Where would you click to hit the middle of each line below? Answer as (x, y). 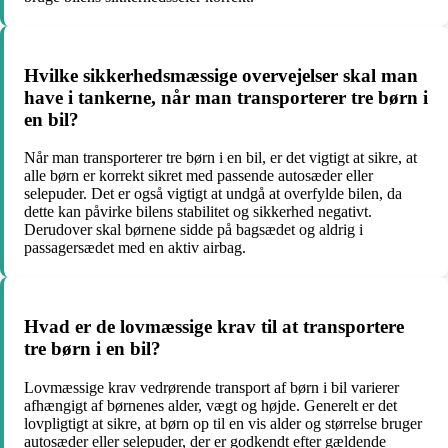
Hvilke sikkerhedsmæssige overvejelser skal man (221, 75)
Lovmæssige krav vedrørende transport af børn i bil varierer (211, 387)
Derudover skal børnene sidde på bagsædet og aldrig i (193, 230)
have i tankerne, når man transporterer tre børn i (226, 97)
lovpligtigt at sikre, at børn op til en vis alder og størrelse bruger (223, 423)
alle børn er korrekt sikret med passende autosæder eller (198, 176)
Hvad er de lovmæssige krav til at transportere (214, 326)
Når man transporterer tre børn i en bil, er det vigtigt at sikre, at (220, 158)
